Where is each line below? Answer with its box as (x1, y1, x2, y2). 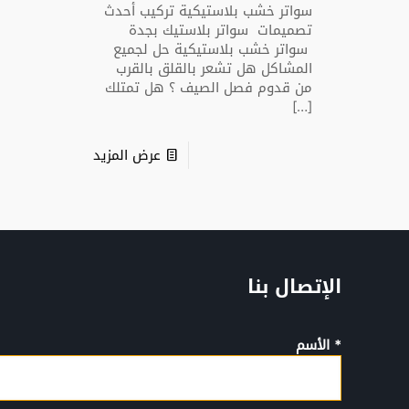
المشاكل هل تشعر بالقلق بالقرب (116, 56, 313, 81)
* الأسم (296, 332, 341, 358)
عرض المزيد (93, 142, 162, 168)
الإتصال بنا (247, 268, 341, 305)
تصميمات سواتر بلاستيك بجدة (129, 17, 313, 43)
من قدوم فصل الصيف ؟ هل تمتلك (105, 75, 313, 100)
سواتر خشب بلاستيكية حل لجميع (113, 37, 313, 62)
